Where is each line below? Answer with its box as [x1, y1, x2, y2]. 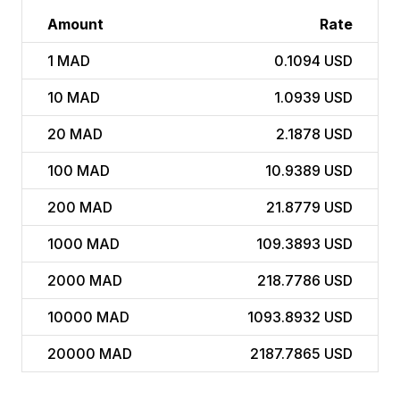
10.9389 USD [265, 162, 353, 180]
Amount [47, 15, 104, 34]
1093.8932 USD [247, 308, 353, 327]
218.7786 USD [257, 271, 353, 290]
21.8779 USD [266, 198, 353, 217]
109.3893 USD [256, 235, 353, 254]
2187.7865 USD [250, 345, 353, 363]
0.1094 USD [274, 52, 353, 71]
